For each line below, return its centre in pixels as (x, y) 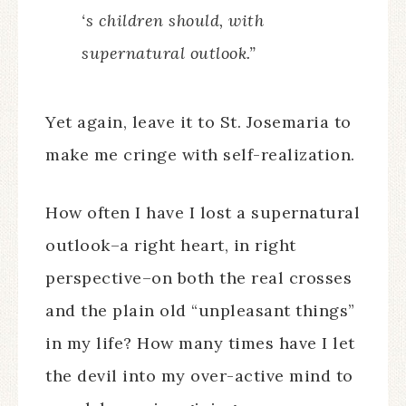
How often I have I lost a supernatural (203, 213)
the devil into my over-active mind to (199, 376)
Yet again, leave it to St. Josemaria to (198, 122)
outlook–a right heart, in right (171, 245)
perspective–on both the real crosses (198, 278)
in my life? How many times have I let (200, 343)
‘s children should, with (173, 20)
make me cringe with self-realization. (200, 155)
